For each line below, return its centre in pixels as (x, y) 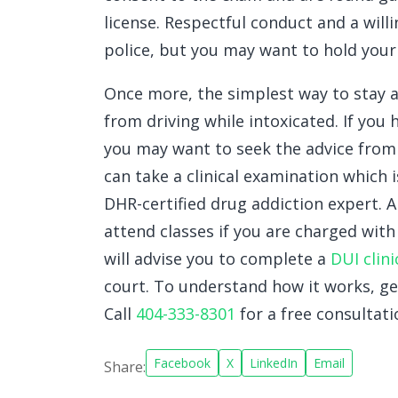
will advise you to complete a (217, 259)
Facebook (182, 363)
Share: (125, 366)
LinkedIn (274, 363)
